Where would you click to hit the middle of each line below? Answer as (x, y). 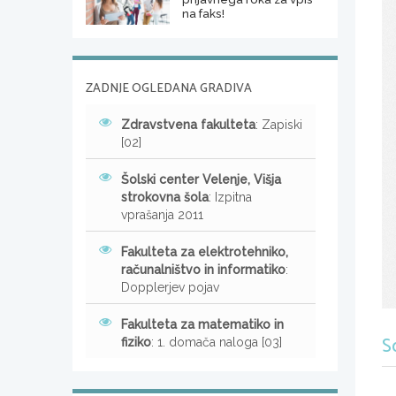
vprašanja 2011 (162, 214)
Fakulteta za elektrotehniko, (205, 251)
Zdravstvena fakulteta (188, 124)
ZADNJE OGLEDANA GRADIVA (169, 88)
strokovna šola (165, 197)
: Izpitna (230, 197)
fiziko (136, 342)
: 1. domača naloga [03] (217, 342)
